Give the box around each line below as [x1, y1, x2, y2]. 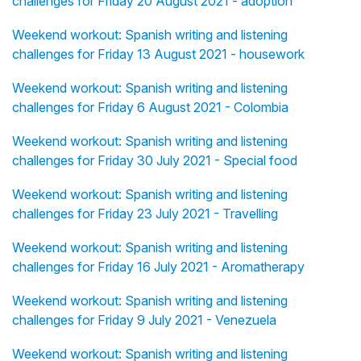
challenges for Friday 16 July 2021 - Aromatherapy [12, 259, 305, 276]
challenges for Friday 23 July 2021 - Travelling [12, 205, 278, 222]
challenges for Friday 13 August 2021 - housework [12, 46, 305, 63]
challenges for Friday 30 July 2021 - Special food [12, 152, 297, 169]
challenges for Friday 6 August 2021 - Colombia [12, 99, 288, 116]
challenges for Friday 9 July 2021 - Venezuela [12, 312, 276, 329]
